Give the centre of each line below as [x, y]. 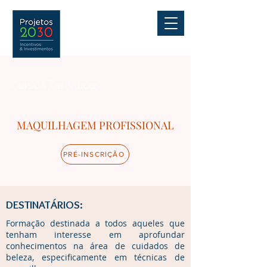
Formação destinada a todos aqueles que [95, 223]
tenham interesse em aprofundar [95, 235]
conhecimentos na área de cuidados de [95, 246]
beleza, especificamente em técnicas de [95, 257]
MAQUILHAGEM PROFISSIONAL [95, 125]
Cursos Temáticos [55, 85]
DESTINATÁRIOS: [44, 205]
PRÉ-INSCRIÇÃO [94, 154]
